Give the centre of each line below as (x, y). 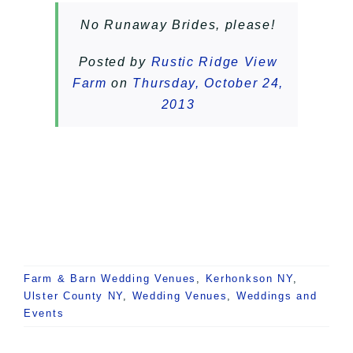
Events (44, 314)
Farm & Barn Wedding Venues (110, 279)
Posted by (115, 62)
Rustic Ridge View (214, 62)
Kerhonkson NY (249, 279)
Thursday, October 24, (208, 84)
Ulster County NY (74, 296)
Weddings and (277, 296)
